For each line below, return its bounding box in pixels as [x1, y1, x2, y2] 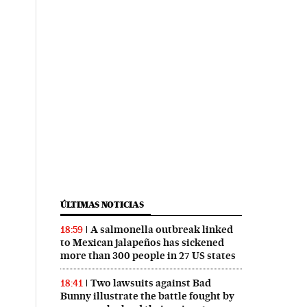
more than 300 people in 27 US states [60, 249, 236, 262]
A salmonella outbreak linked [90, 223, 233, 236]
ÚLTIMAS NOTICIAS [60, 199, 144, 210]
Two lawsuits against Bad [90, 276, 211, 289]
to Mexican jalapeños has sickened [60, 236, 224, 249]
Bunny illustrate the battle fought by [60, 289, 234, 302]
